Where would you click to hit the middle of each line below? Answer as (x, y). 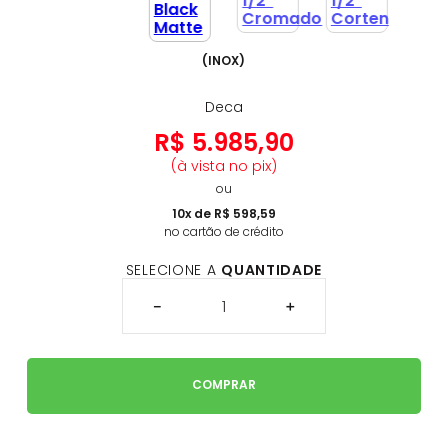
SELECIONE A (173, 270)
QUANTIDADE (272, 270)
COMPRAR (223, 385)
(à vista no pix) (223, 166)
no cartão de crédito (223, 231)
